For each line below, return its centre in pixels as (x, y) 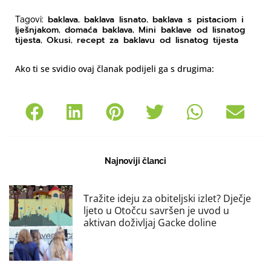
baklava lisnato (115, 20)
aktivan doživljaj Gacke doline (150, 223)
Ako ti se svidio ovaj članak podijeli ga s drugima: (115, 69)
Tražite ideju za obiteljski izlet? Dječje (167, 199)
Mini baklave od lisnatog (192, 30)
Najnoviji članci (135, 161)
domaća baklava (99, 30)
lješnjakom (37, 30)
